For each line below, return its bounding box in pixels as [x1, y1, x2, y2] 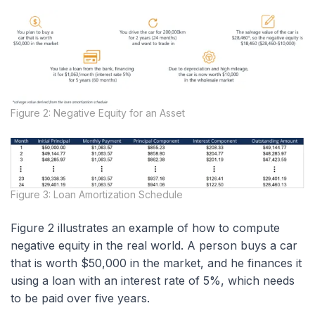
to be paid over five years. [11, 291, 150, 306]
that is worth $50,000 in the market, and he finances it [11, 256, 302, 271]
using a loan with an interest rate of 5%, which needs [11, 274, 295, 288]
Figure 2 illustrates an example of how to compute [11, 221, 280, 236]
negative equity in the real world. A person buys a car [11, 238, 297, 253]
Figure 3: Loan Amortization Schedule [11, 188, 183, 201]
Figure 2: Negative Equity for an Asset [11, 106, 185, 119]
